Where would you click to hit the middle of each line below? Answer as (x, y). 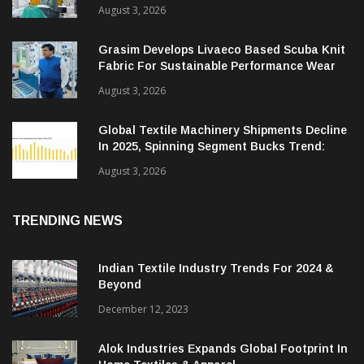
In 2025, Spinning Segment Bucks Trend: (212, 147)
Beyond (120, 285)
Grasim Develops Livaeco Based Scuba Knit (222, 50)
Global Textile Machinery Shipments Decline (223, 130)
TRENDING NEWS (67, 221)
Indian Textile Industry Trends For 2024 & (216, 269)
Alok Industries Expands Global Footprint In (223, 349)
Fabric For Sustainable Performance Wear (217, 66)
